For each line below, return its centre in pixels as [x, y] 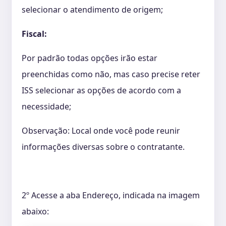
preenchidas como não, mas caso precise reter [111, 74]
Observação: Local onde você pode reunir [101, 130]
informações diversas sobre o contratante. [104, 147]
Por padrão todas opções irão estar [90, 58]
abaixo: [35, 211]
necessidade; [46, 106]
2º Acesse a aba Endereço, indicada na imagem [111, 195]
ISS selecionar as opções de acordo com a [101, 90]
